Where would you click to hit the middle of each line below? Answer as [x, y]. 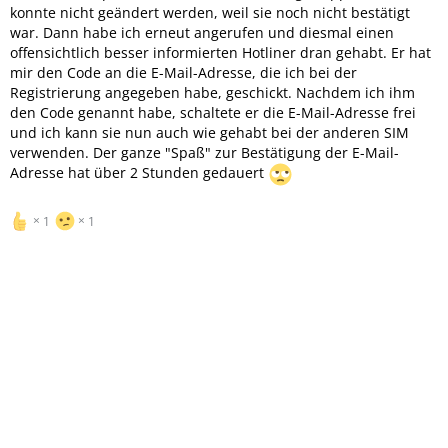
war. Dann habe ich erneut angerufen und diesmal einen [202, 32]
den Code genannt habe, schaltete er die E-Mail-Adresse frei [213, 112]
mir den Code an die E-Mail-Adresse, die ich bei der [183, 72]
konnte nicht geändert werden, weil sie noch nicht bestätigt [210, 12]
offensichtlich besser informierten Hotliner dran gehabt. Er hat [220, 52]
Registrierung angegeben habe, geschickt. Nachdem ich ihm [212, 92]
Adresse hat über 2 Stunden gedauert [139, 172]
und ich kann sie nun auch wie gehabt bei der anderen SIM [209, 132]
